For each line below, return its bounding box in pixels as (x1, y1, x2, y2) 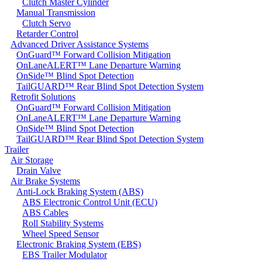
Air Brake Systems (11, 175, 80, 186)
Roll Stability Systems (22, 218, 104, 228)
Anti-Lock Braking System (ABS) (16, 186, 143, 196)
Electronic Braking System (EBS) (16, 239, 141, 249)
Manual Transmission (16, 7, 95, 18)
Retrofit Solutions (11, 91, 75, 102)
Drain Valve (16, 165, 61, 175)
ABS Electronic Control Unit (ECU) (22, 196, 157, 207)
